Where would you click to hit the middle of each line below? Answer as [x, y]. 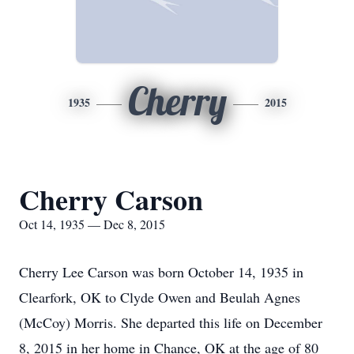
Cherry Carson [111, 199]
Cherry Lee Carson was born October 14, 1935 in [161, 272]
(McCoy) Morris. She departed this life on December [171, 322]
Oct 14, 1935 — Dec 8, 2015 [92, 224]
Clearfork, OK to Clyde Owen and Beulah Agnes [160, 297]
